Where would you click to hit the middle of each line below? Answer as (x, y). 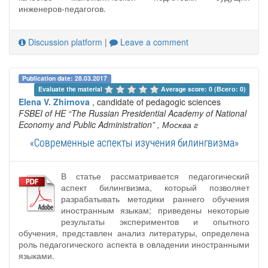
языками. (36, 255)
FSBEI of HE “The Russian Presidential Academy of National (133, 113)
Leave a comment (153, 42)
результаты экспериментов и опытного (155, 221)
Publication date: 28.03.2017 (65, 78)
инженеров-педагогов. (62, 9)
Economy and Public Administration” (87, 124)
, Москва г (178, 124)
